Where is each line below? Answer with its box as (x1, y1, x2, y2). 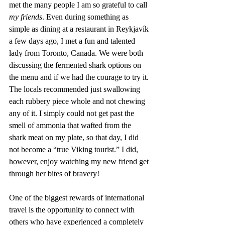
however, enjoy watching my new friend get (9, 157, 151, 166)
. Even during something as (42, 12, 131, 21)
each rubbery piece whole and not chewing (9, 96, 147, 105)
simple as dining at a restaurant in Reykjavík (9, 24, 151, 33)
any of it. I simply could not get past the (9, 108, 136, 118)
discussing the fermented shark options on (9, 60, 143, 69)
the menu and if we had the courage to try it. (9, 72, 151, 81)
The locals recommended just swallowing (9, 84, 142, 93)
